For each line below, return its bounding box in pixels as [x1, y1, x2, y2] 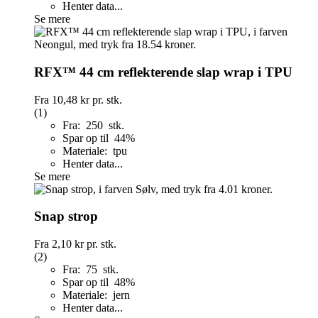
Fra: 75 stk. [62, 263, 119, 275]
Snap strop [34, 209, 98, 224]
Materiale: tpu [62, 144, 127, 157]
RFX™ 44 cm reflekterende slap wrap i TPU [34, 64, 292, 79]
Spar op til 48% [62, 275, 138, 288]
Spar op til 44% [62, 131, 138, 144]
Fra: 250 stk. [62, 119, 124, 131]
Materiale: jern [62, 288, 130, 301]
